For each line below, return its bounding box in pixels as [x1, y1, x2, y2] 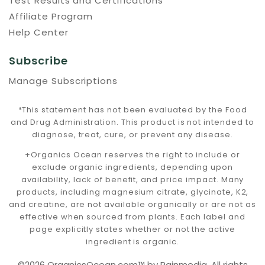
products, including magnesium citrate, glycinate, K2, [16, 186, 249, 198]
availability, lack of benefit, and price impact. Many [21, 174, 244, 185]
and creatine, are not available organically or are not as [9, 199, 256, 210]
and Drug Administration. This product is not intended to [11, 117, 254, 128]
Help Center [9, 26, 69, 38]
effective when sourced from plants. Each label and [20, 211, 245, 222]
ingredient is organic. [85, 236, 180, 247]
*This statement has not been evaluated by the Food [18, 104, 247, 115]
